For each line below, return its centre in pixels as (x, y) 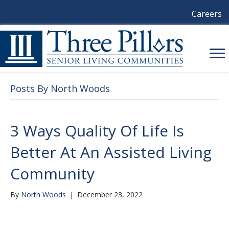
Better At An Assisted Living (111, 152)
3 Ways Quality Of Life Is (97, 131)
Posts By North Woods (60, 89)
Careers (207, 14)
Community (52, 174)
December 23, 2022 (110, 195)
